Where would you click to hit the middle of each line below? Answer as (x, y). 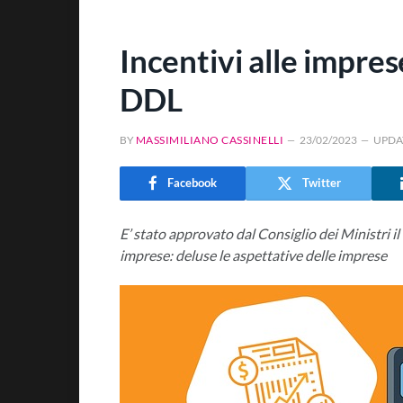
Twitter (321, 183)
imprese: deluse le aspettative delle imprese (253, 255)
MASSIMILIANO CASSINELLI (210, 139)
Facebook (192, 183)
